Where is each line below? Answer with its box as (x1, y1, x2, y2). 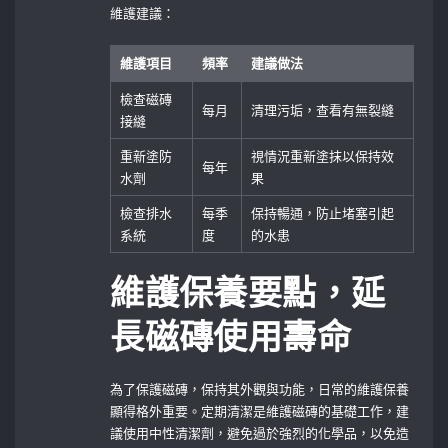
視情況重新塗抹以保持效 (251, 146, 395, 165)
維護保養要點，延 (110, 275, 386, 313)
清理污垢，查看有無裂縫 (251, 100, 395, 119)
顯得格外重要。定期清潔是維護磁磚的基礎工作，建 (110, 402, 410, 421)
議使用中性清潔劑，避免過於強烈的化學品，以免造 (110, 424, 410, 443)
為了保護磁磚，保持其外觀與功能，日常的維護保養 (110, 380, 410, 399)
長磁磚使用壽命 (110, 319, 352, 357)
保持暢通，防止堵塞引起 (251, 203, 395, 222)
